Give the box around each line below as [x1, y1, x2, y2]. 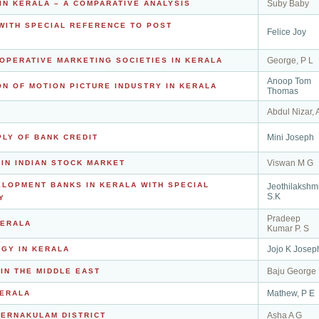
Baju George [267, 266, 316, 276]
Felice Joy [267, 27, 306, 37]
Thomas [267, 86, 298, 96]
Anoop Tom [267, 76, 311, 86]
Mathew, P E [267, 288, 315, 298]
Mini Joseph [267, 132, 314, 142]
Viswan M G [267, 158, 313, 168]
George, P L [267, 56, 313, 66]
